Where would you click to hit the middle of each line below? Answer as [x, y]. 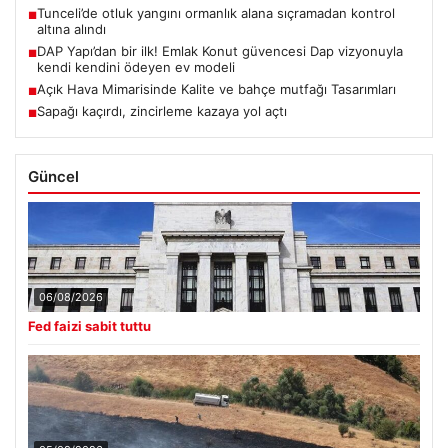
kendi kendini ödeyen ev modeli [136, 66]
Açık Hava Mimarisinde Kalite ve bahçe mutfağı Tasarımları [216, 88]
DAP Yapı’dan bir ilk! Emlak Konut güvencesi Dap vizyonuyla [220, 50]
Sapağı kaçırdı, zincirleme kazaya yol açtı [162, 110]
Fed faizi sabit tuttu [89, 325]
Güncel [53, 176]
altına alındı [71, 28]
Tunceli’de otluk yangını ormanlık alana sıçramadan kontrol [216, 12]
